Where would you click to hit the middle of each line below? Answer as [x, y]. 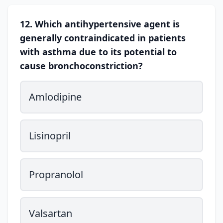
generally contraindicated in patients [103, 38]
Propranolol [56, 174]
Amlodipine [55, 97]
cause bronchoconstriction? [81, 66]
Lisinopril [50, 136]
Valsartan [51, 213]
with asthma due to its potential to [98, 52]
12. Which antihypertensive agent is [100, 24]
